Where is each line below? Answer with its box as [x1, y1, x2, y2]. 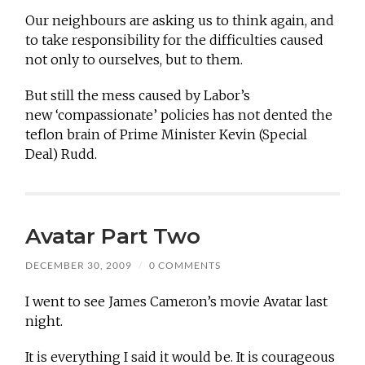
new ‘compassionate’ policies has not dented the [25, 107, 333, 124]
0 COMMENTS [149, 259, 222, 272]
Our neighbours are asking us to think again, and [25, 12, 335, 29]
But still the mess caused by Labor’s [25, 87, 251, 104]
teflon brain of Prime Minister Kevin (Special [25, 126, 308, 143]
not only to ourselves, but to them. [25, 51, 244, 68]
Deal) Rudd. [25, 146, 98, 163]
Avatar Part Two [25, 223, 201, 250]
